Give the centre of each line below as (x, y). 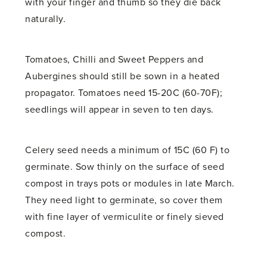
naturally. (46, 19)
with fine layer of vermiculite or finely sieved (125, 217)
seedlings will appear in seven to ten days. (119, 110)
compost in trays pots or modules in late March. (130, 184)
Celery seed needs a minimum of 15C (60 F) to (128, 150)
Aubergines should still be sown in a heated (122, 77)
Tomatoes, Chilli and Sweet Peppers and (114, 60)
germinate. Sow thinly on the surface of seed (125, 167)
